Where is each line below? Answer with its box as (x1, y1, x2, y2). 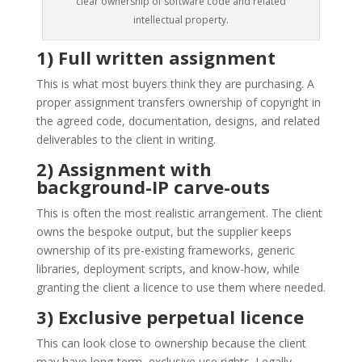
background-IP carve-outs (36, 174, 270, 199)
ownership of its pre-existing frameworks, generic (36, 242, 295, 258)
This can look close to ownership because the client (36, 335, 306, 351)
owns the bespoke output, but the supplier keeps (36, 223, 292, 239)
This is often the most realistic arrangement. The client (36, 204, 322, 221)
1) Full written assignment (36, 44, 276, 69)
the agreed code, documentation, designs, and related (36, 112, 320, 128)
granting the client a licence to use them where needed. (36, 279, 326, 295)
